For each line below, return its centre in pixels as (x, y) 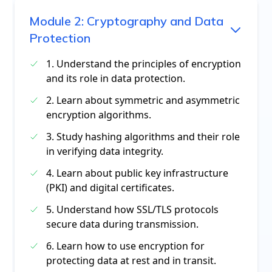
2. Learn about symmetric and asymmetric (143, 100)
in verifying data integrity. (105, 151)
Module (52, 21)
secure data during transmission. (122, 224)
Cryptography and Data (155, 21)
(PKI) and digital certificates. (110, 188)
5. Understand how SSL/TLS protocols (132, 209)
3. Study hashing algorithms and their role (143, 137)
